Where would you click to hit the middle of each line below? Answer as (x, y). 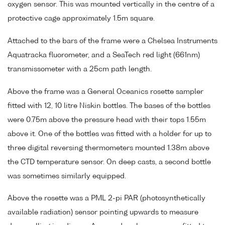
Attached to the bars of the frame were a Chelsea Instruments (113, 41)
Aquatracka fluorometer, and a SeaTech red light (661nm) (104, 55)
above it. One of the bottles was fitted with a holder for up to (109, 134)
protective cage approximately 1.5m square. (81, 19)
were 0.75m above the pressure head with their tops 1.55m (107, 120)
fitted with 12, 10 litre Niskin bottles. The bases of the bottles (109, 106)
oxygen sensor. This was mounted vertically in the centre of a (111, 5)
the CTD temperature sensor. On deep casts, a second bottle (109, 162)
